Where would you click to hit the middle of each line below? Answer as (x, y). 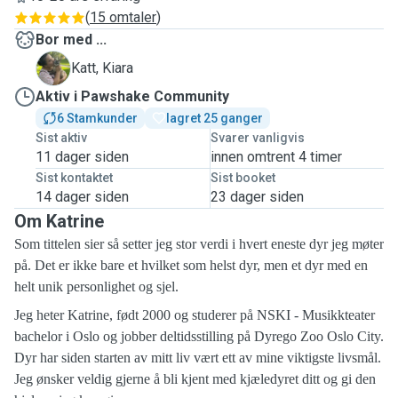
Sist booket (243, 178)
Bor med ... (71, 40)
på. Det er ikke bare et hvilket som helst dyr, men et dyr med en (191, 265)
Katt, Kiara (102, 68)
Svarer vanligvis (257, 138)
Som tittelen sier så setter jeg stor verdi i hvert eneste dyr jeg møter (199, 244)
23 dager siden (257, 197)
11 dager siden (82, 157)
